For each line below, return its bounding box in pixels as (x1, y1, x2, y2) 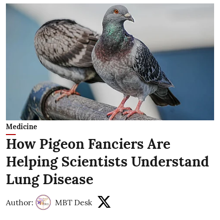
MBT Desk (55, 197, 92, 208)
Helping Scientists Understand (6, 153, 209, 171)
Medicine (6, 122, 37, 132)
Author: (6, 197, 33, 208)
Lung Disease (6, 170, 93, 189)
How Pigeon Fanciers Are (6, 135, 170, 153)
